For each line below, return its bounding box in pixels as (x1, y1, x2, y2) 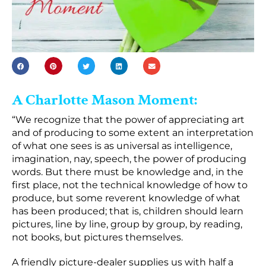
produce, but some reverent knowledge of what (12, 192, 240, 204)
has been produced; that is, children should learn (12, 205, 243, 217)
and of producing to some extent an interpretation (12, 127, 254, 139)
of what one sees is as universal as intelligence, (12, 140, 232, 152)
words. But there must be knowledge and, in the (12, 166, 243, 178)
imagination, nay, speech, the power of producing (12, 153, 246, 165)
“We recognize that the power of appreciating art (12, 114, 245, 126)
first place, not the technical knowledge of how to (12, 179, 248, 191)
